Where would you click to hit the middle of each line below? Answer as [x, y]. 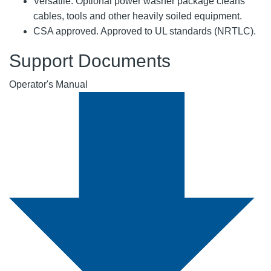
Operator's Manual [48, 84]
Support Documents [90, 60]
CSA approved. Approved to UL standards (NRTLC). [145, 31]
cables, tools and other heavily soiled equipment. [138, 16]
